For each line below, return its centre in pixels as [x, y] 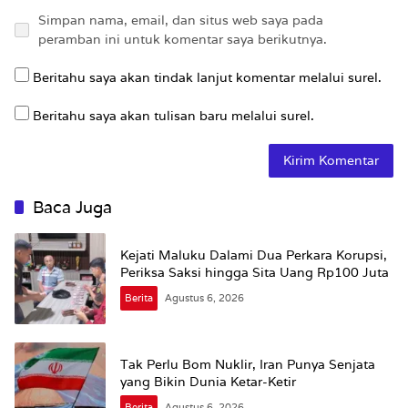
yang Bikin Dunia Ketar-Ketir [208, 381]
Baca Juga [72, 207]
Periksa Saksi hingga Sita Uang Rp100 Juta [255, 272]
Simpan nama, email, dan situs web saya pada [181, 20]
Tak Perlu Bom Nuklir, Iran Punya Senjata [248, 364]
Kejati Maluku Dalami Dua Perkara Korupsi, [254, 255]
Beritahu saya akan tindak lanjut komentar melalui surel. [207, 77]
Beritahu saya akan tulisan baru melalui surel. [173, 115]
